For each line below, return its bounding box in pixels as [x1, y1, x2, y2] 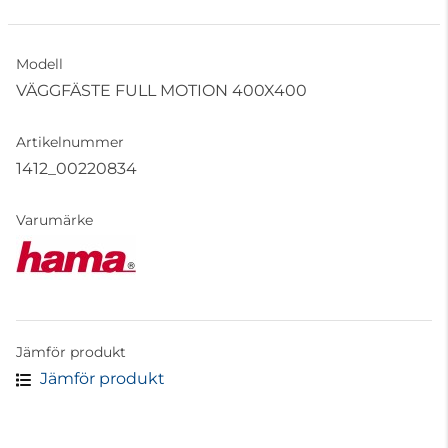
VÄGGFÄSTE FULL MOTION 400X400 [16, 81, 307, 100]
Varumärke [16, 211, 93, 229]
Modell [16, 55, 63, 73]
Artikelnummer [16, 133, 124, 151]
